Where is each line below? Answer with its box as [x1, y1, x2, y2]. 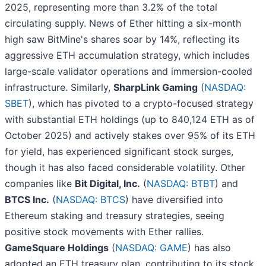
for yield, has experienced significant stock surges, [5, 145, 233, 158]
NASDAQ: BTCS [56, 194, 125, 206]
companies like [5, 178, 75, 190]
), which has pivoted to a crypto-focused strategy [28, 97, 254, 110]
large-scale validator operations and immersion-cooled [5, 65, 252, 78]
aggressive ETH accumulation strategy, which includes [5, 49, 249, 62]
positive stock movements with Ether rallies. [5, 226, 204, 238]
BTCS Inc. [5, 194, 49, 206]
